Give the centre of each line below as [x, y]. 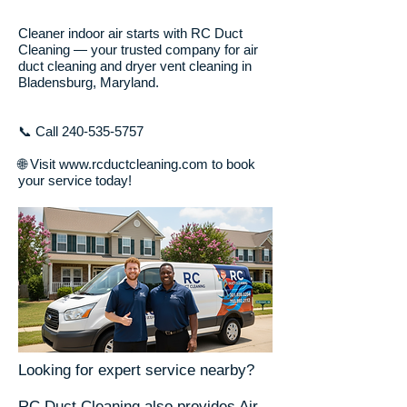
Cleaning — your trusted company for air [138, 50]
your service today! [75, 180]
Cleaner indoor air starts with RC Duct [130, 33]
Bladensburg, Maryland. [89, 82]
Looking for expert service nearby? [136, 370]
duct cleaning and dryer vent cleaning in [135, 66]
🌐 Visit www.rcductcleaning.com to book [137, 164]
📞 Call [40, 131]
